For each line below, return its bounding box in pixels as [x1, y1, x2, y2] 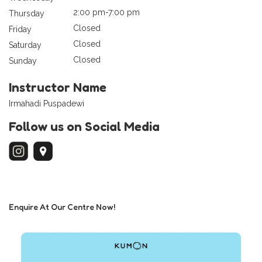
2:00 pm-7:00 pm [73, 7, 140, 17]
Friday [9, 24, 32, 34]
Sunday [9, 56, 37, 65]
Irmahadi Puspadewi [9, 98, 84, 108]
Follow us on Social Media [9, 118, 160, 134]
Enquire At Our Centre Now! [9, 201, 115, 212]
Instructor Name [9, 79, 106, 95]
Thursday [9, 8, 44, 18]
